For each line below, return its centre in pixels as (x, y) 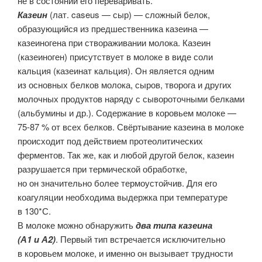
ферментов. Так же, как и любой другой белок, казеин (126, 154)
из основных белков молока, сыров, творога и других (125, 84)
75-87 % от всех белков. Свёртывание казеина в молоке (131, 126)
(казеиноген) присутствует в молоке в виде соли (115, 56)
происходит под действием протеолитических (110, 140)
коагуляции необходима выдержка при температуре (123, 196)
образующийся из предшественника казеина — (113, 28)
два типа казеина (174, 225)
